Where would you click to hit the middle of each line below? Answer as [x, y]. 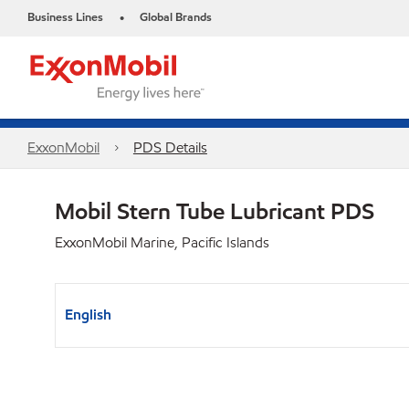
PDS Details [170, 147]
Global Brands [176, 17]
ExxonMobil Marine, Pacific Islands [162, 242]
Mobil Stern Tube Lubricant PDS [215, 211]
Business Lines [65, 17]
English [88, 315]
